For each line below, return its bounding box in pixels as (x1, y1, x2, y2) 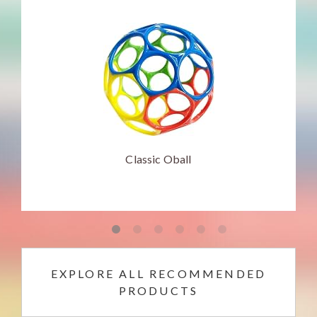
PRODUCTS (118, 283, 199, 297)
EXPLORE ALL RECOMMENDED (50, 266, 267, 280)
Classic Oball (125, 151, 192, 166)
